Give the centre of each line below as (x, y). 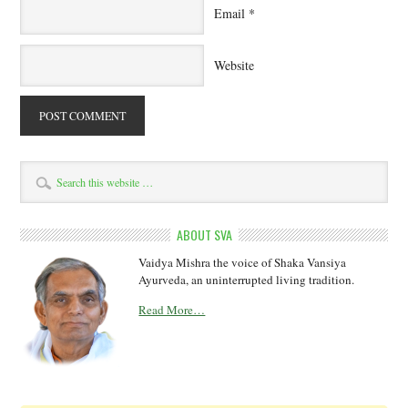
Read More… (172, 310)
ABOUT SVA (204, 235)
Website (234, 65)
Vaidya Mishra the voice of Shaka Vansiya (243, 262)
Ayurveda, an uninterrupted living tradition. (247, 280)
